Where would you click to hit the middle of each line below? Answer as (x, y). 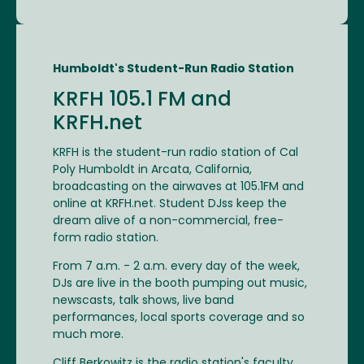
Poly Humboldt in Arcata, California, (152, 170)
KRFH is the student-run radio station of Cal (175, 153)
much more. (90, 335)
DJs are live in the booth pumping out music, (180, 284)
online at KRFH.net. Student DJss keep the (170, 204)
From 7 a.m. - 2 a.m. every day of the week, (176, 267)
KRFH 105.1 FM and (142, 101)
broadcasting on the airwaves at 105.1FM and (178, 187)
